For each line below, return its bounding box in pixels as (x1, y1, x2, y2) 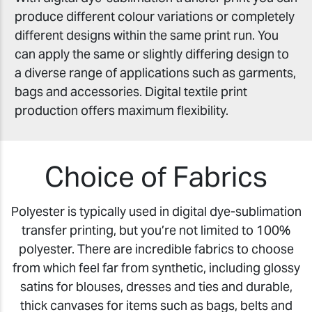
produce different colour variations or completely (15, 8, 295, 25)
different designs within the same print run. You (15, 27, 279, 44)
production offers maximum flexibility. (15, 102, 228, 119)
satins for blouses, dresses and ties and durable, (19, 278, 292, 295)
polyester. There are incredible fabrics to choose (18, 240, 294, 257)
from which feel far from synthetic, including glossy (12, 259, 300, 276)
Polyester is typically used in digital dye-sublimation (10, 203, 302, 219)
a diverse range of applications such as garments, (15, 65, 296, 81)
